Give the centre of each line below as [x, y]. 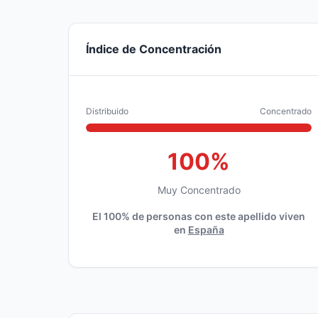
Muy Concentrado [199, 190]
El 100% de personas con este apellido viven [199, 216]
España [206, 230]
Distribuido [107, 111]
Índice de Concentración [154, 49]
